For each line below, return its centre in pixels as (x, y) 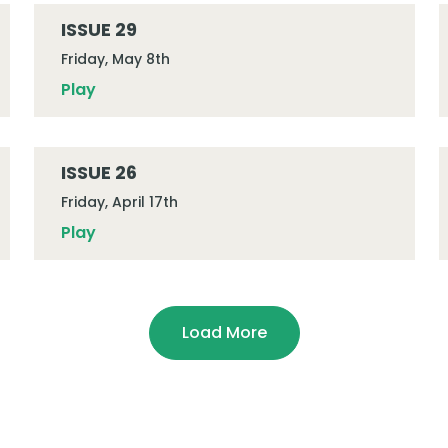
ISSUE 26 (98, 172)
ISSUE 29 (98, 29)
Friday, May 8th (115, 59)
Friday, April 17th (119, 202)
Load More (224, 332)
